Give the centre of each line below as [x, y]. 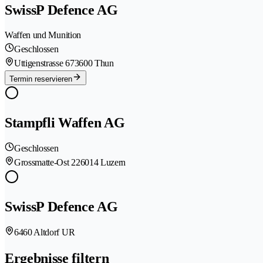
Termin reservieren [41, 79]
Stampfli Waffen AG [65, 123]
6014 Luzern [103, 163]
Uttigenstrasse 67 [44, 63]
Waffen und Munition [43, 35]
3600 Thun [94, 63]
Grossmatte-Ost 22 [47, 163]
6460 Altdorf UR [45, 232]
